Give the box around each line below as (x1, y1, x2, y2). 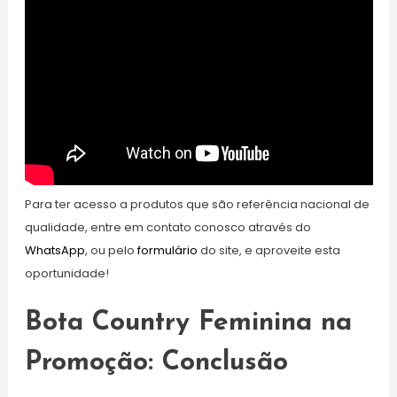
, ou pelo (84, 241, 137, 259)
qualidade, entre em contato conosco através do (24, 218, 311, 236)
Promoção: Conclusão (24, 348, 288, 377)
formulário (136, 241, 198, 259)
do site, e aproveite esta (197, 241, 340, 259)
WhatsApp (24, 241, 85, 259)
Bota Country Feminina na (24, 308, 352, 337)
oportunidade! (24, 264, 109, 282)
